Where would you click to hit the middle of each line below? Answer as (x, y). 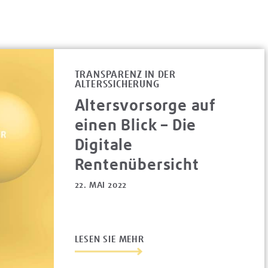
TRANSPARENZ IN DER (125, 74)
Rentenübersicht (137, 164)
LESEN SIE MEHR (109, 239)
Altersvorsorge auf (145, 105)
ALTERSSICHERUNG (117, 84)
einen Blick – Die (135, 124)
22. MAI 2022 (101, 185)
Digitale (104, 144)
